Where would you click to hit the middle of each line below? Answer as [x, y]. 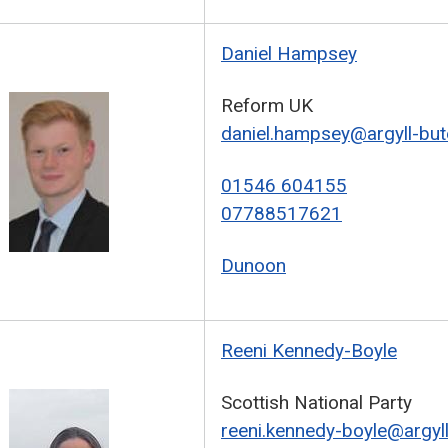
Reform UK [267, 105]
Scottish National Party [316, 402]
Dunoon [253, 265]
